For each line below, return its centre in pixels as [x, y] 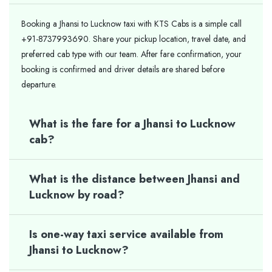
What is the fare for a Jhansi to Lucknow [132, 124]
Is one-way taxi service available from [126, 234]
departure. [39, 84]
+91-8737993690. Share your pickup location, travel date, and [134, 39]
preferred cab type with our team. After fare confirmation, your [131, 54]
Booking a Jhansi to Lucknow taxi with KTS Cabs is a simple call [131, 24]
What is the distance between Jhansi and [134, 179]
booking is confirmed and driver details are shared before [123, 69]
